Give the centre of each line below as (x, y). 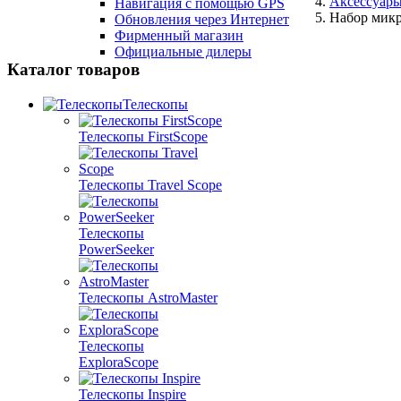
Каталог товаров (73, 69)
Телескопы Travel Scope (150, 184)
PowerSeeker (116, 249)
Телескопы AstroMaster (148, 297)
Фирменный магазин (179, 35)
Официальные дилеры (183, 51)
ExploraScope (119, 362)
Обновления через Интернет (202, 19)
